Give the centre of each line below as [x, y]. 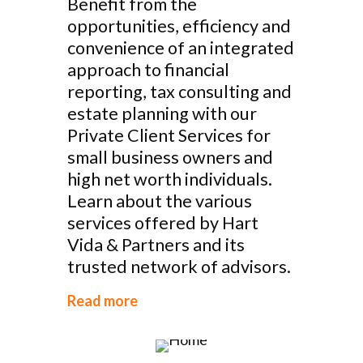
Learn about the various [160, 201]
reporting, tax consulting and [179, 92]
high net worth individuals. [170, 179]
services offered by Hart [163, 223]
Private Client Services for [169, 135]
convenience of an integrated [181, 48]
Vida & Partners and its [156, 245]
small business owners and [170, 157]
